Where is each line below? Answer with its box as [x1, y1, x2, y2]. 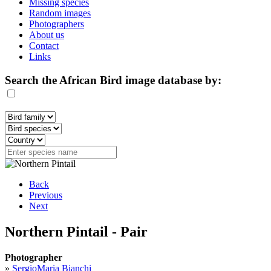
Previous [29, 190, 62, 201]
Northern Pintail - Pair [5, 224, 148, 240]
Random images [29, 8, 91, 18]
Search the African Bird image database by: [5, 73, 221, 87]
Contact [29, 41, 59, 51]
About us [29, 30, 64, 40]
